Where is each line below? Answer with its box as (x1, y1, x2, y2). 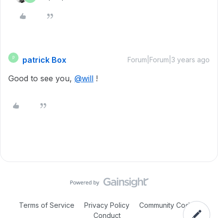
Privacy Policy (82, 201, 131, 209)
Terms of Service (19, 201, 74, 209)
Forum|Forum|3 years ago (127, 55, 210, 64)
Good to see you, (8, 73, 74, 83)
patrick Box (22, 55, 66, 65)
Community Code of (139, 201, 203, 209)
